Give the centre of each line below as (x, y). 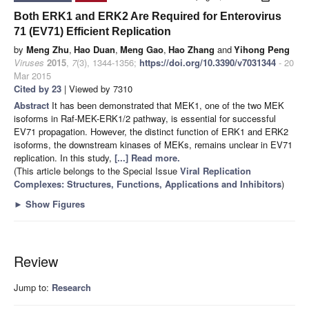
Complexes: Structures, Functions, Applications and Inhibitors (148, 183)
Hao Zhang (191, 49)
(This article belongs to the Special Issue (97, 170)
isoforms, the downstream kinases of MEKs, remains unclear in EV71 (153, 144)
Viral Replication (216, 170)
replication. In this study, (64, 157)
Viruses (29, 62)
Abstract (33, 105)
